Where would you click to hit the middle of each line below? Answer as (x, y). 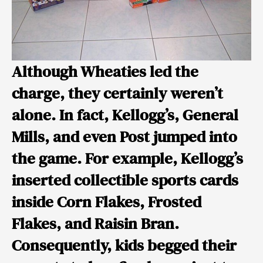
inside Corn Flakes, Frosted (107, 201)
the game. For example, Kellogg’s (127, 158)
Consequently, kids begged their (124, 245)
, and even (82, 136)
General (210, 114)
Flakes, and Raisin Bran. (95, 223)
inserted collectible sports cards (125, 180)
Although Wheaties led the (105, 71)
